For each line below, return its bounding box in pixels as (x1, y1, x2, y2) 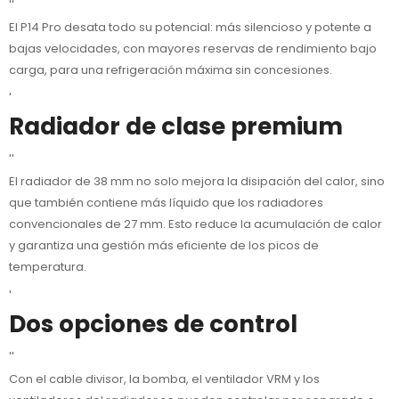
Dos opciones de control (9, 307, 297, 340)
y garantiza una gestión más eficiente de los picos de (9, 237, 319, 255)
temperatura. (9, 258, 86, 276)
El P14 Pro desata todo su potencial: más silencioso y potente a (9, 18, 371, 36)
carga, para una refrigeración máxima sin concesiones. (9, 61, 332, 78)
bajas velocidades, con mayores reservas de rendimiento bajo (9, 39, 377, 57)
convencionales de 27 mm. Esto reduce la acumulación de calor (9, 216, 382, 233)
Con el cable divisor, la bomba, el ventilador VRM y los (9, 370, 320, 388)
